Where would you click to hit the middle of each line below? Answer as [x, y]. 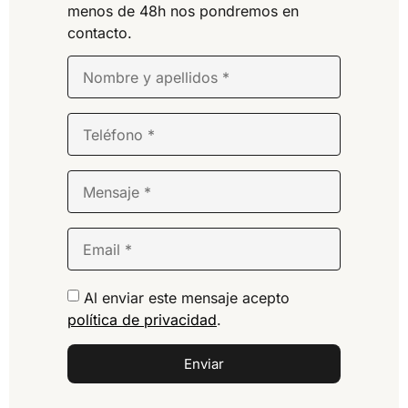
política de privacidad [142, 319]
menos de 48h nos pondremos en [183, 11]
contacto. [99, 33]
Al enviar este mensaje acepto [186, 297]
